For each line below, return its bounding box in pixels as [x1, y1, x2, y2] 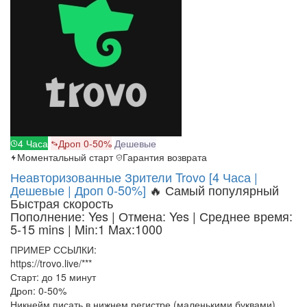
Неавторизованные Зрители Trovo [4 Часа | [10, 168, 258, 186]
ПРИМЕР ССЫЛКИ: [10, 243, 97, 257]
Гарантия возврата [123, 150, 207, 164]
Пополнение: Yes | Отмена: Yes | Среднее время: [10, 207, 293, 225]
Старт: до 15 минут [10, 270, 96, 284]
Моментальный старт [17, 150, 113, 164]
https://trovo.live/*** [10, 256, 92, 271]
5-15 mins [10, 220, 68, 238]
